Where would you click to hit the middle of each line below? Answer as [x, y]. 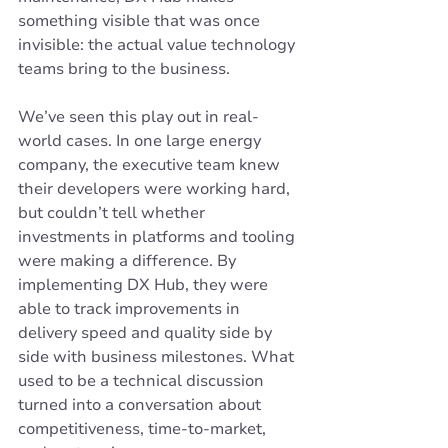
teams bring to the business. [124, 69]
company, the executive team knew [151, 165]
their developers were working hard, [156, 189]
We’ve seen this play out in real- [138, 117]
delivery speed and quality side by [147, 333]
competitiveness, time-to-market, [144, 429]
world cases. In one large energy [141, 141]
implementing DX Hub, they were [145, 285]
